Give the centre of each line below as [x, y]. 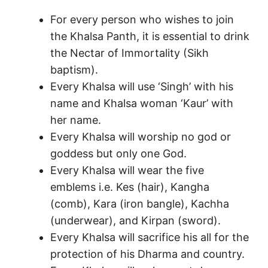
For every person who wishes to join [142, 20]
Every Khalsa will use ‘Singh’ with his [142, 87]
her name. [76, 120]
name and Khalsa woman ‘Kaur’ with [142, 103]
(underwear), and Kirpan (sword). [135, 221]
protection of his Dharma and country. [147, 254]
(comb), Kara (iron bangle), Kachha [140, 204]
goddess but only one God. [118, 154]
